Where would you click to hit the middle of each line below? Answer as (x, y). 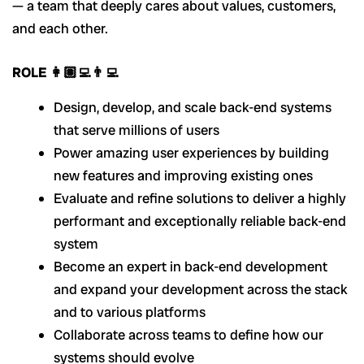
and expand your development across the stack (201, 289)
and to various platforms (130, 312)
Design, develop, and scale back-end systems (193, 107)
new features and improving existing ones (183, 175)
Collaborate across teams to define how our (188, 334)
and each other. (60, 29)
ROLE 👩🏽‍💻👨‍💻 (65, 72)
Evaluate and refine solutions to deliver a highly (200, 198)
